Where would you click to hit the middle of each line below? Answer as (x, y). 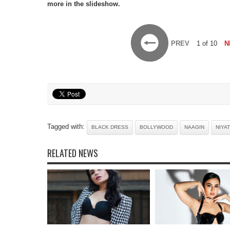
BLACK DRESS (110, 127)
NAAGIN (194, 127)
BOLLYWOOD (156, 127)
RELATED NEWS (73, 153)
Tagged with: (67, 127)
